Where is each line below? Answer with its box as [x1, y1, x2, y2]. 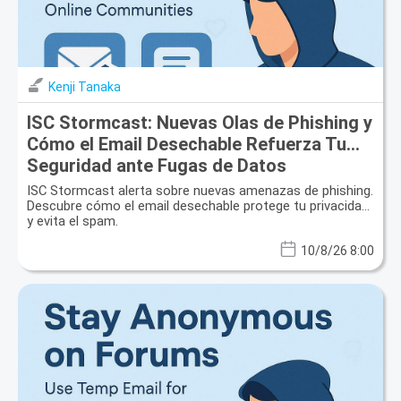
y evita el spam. [27, 213, 118, 230]
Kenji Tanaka [48, 80, 121, 95]
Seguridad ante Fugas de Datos [27, 155, 286, 177]
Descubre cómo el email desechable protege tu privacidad [27, 198, 369, 215]
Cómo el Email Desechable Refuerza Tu [27, 133, 346, 156]
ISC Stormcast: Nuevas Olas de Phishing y [27, 112, 372, 134]
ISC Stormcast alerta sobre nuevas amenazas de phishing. [27, 183, 373, 200]
